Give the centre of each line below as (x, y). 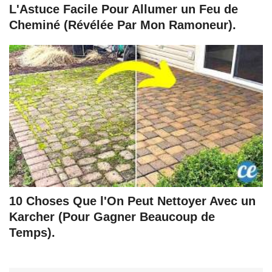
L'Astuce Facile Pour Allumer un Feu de (124, 9)
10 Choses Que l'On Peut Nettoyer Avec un (132, 201)
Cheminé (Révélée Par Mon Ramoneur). (123, 25)
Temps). (32, 233)
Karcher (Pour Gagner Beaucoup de (112, 217)
